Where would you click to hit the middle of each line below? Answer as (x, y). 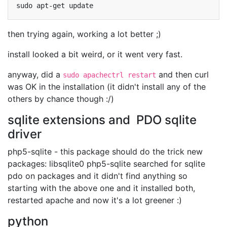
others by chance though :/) (61, 99)
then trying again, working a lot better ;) (84, 34)
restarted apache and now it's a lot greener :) (95, 200)
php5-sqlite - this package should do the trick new (105, 152)
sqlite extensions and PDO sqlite (102, 120)
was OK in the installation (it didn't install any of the (107, 87)
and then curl (182, 74)
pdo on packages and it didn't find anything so (98, 176)
